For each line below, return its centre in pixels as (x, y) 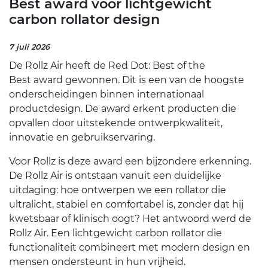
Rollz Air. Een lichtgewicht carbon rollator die (115, 233)
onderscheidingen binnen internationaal (106, 95)
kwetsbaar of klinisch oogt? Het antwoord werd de (130, 219)
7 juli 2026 (29, 47)
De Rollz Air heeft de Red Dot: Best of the (107, 66)
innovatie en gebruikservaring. (82, 138)
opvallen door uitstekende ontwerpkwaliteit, (116, 123)
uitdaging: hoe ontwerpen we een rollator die (118, 190)
